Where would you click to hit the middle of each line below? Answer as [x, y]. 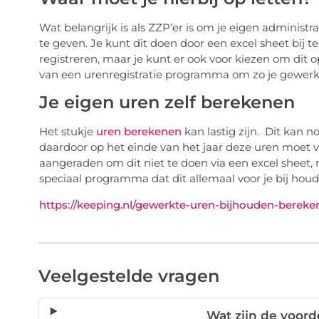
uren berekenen [138, 131]
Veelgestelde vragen [129, 276]
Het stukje [67, 131]
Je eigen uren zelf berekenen [167, 102]
